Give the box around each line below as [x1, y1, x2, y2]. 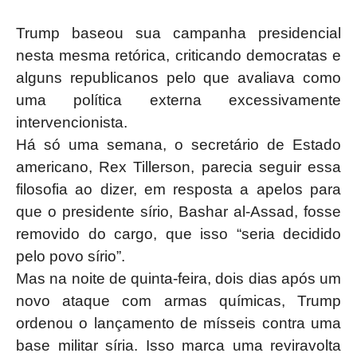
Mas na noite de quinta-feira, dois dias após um [16, 270, 341, 287]
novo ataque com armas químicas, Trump [16, 292, 341, 309]
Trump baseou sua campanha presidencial [16, 25, 341, 41]
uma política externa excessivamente [16, 92, 341, 108]
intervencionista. [16, 114, 127, 131]
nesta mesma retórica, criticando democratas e [16, 47, 341, 64]
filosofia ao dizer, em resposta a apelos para [16, 181, 341, 198]
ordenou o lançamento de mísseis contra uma [16, 315, 341, 331]
